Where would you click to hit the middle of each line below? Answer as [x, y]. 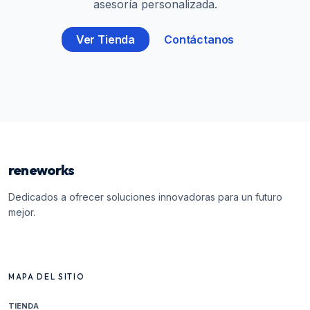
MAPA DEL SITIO [47, 277]
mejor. [22, 212]
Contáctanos [199, 39]
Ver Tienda [106, 39]
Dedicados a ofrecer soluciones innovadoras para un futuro [145, 197]
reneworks [41, 170]
